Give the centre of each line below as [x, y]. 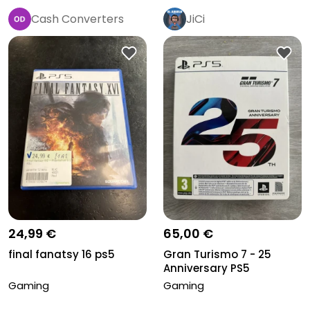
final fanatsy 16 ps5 [62, 255]
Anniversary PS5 [207, 268]
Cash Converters [77, 19]
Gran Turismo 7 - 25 [217, 255]
